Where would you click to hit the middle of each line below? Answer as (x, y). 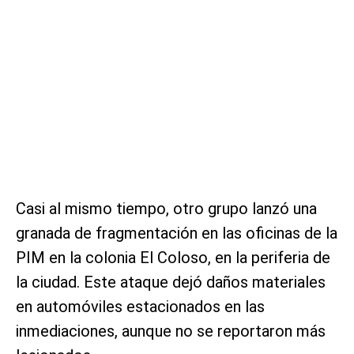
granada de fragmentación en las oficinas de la (177, 233)
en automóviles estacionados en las (140, 306)
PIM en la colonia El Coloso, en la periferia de (173, 257)
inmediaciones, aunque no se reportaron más (171, 331)
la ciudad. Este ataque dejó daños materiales (171, 282)
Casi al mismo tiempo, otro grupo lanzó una (166, 208)
